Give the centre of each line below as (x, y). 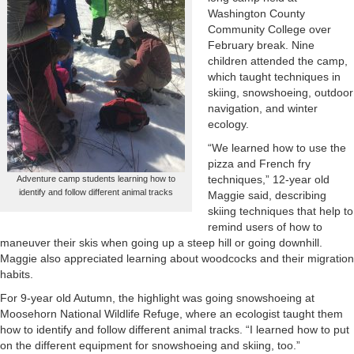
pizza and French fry (259, 164)
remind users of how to (265, 227)
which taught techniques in (274, 77)
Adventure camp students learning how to (96, 179)
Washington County (256, 13)
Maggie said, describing (267, 195)
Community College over (269, 29)
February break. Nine (261, 45)
